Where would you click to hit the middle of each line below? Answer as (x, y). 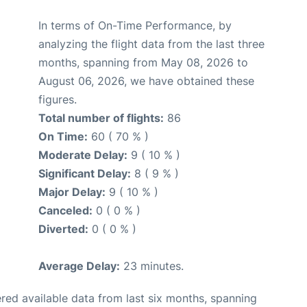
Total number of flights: (101, 118)
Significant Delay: (85, 174)
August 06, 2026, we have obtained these (146, 81)
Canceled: (65, 211)
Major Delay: (72, 192)
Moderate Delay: (83, 155)
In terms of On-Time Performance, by (135, 26)
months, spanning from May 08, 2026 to (143, 63)
